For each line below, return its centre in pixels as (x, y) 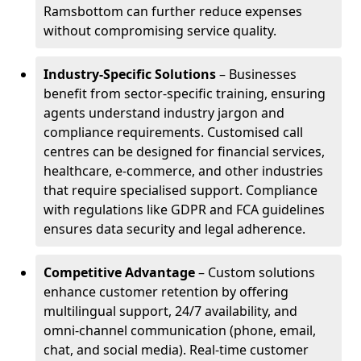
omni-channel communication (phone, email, (180, 330)
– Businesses (256, 74)
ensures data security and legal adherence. (174, 229)
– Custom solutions (255, 272)
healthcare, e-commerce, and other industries (183, 171)
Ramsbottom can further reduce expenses (173, 11)
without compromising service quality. (160, 31)
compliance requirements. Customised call (173, 132)
